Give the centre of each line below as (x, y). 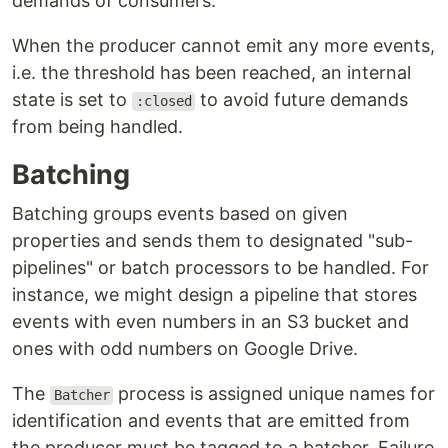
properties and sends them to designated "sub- (212, 241)
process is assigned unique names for (274, 394)
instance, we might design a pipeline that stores (214, 295)
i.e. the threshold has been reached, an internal (211, 73)
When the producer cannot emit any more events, (223, 46)
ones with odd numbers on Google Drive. (185, 349)
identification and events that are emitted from (211, 421)
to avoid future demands (302, 100)
